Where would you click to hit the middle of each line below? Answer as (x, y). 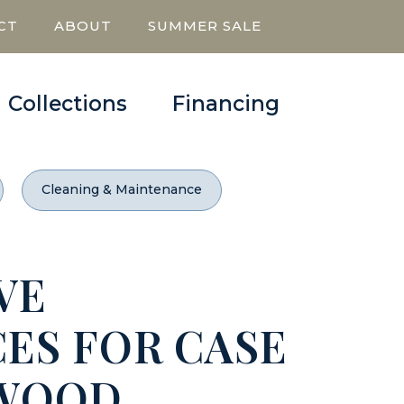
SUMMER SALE (205, 26)
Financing (226, 104)
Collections (68, 104)
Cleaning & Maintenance (121, 190)
